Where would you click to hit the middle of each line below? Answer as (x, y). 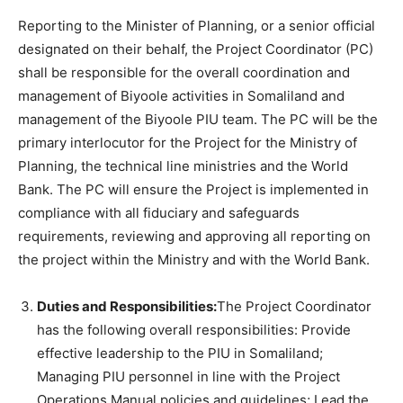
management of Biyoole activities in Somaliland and (181, 96)
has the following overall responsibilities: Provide (194, 330)
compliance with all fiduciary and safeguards (159, 213)
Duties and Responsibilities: (127, 306)
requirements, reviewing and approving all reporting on (194, 236)
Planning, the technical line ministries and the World (183, 166)
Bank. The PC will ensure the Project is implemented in (193, 189)
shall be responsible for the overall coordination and (184, 72)
